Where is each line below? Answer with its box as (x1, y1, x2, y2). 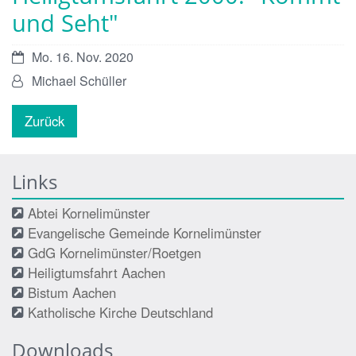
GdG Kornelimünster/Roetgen (28, 243, 201, 263)
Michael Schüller (32, 72, 126, 91)
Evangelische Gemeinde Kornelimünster (28, 223, 261, 243)
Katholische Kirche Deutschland (28, 303, 213, 323)
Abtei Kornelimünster (28, 203, 150, 223)
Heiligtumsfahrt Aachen (28, 263, 165, 283)
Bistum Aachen (28, 283, 116, 303)
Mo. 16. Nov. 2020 (32, 48, 133, 67)
